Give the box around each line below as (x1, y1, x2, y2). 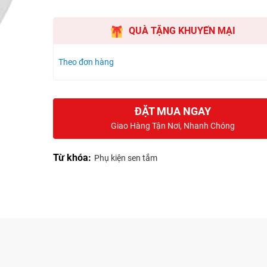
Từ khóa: (53, 152, 91, 164)
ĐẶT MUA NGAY (135, 105, 212, 118)
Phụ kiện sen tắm (94, 153, 157, 163)
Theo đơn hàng (58, 57, 114, 67)
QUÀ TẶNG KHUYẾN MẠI (128, 25, 235, 37)
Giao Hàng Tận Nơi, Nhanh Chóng (111, 121, 235, 131)
